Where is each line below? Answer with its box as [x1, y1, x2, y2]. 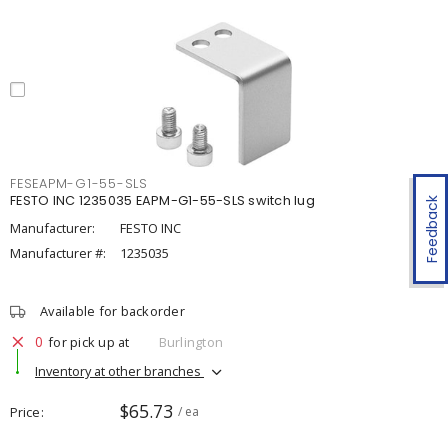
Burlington [158, 332, 223, 351]
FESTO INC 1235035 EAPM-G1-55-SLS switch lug [10, 192, 315, 209]
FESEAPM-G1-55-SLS [10, 175, 148, 192]
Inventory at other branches [35, 361, 204, 380]
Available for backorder [40, 302, 185, 320]
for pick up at [48, 332, 130, 351]
